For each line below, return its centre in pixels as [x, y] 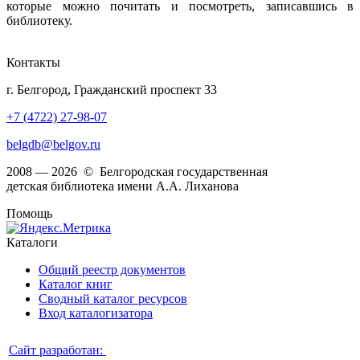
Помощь [29, 214]
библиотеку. [39, 21]
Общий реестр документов [112, 270]
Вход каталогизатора [96, 313]
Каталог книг [76, 284]
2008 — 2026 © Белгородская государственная [137, 172]
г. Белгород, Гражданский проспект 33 [112, 90]
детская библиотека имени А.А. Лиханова [123, 186]
